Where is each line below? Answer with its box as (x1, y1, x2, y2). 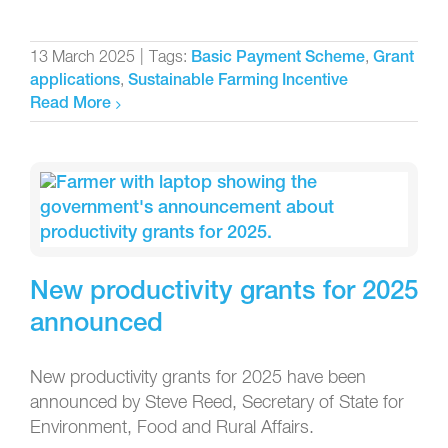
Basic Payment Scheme (191, 50, 365, 67)
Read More (30, 96, 111, 113)
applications (30, 73, 120, 90)
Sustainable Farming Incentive (128, 73, 348, 90)
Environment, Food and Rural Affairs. (30, 418, 314, 437)
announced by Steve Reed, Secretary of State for (30, 393, 404, 412)
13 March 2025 (30, 49, 135, 66)
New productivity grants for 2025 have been (30, 368, 366, 387)
